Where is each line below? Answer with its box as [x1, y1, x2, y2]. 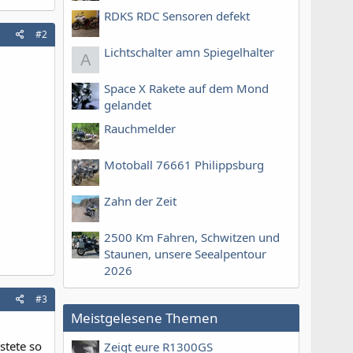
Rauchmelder [104, 121, 176, 137]
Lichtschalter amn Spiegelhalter [104, 44, 274, 61]
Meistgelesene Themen [71, 309, 218, 328]
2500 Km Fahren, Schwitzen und [104, 229, 280, 246]
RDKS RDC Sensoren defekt [104, 8, 250, 24]
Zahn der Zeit [104, 193, 176, 210]
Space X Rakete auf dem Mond [104, 80, 269, 97]
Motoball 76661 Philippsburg [104, 157, 264, 173]
